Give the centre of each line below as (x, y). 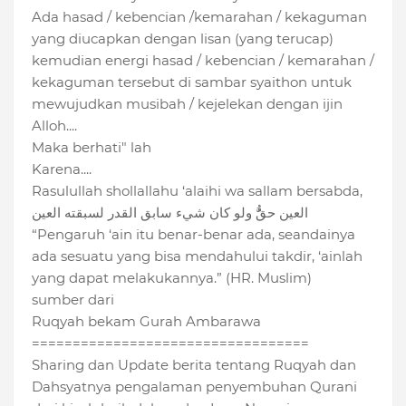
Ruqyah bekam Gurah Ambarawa (146, 322)
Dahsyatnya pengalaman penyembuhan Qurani (194, 387)
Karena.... (62, 169)
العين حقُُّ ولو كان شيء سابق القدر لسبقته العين (170, 213)
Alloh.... (54, 126)
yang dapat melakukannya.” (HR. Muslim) (172, 278)
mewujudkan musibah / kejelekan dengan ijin (187, 104)
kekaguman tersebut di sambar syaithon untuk (192, 82)
